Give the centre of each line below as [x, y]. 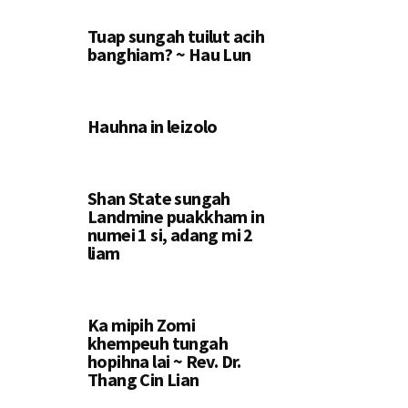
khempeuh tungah [158, 343]
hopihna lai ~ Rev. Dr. [164, 361]
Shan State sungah [159, 198]
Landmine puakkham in [176, 216]
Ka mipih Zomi [142, 325]
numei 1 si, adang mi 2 [170, 235]
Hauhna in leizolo [153, 126]
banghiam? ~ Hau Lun [169, 54]
